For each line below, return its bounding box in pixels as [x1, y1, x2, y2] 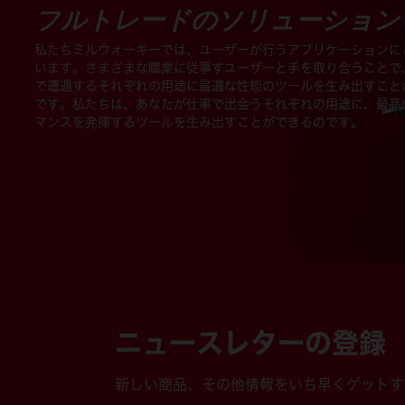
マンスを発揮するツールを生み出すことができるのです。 [34, 114, 363, 130]
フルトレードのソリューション [34, 3, 400, 35]
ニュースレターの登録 [115, 325, 386, 360]
